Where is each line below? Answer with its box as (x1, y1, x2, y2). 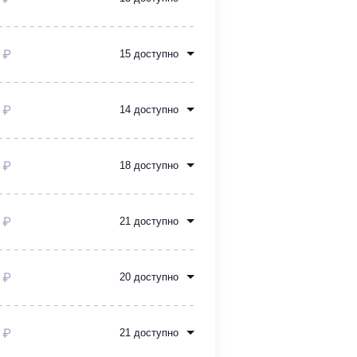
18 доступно (120, 159, 178, 172)
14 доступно (120, 104, 178, 116)
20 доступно (120, 271, 178, 284)
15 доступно (120, 48, 178, 61)
